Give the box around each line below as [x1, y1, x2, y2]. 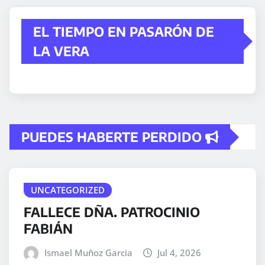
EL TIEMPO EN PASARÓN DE [33, 23, 214, 40]
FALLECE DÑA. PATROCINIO [24, 203, 200, 221]
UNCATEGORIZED [31, 184, 105, 196]
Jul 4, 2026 [157, 247, 202, 259]
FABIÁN [24, 220, 73, 237]
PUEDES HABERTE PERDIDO [21, 128, 205, 146]
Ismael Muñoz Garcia [44, 247, 132, 259]
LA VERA [33, 43, 89, 60]
